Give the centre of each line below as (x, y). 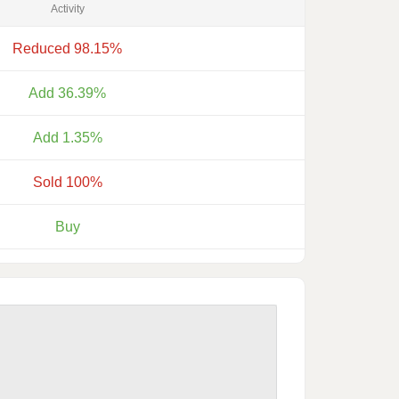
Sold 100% (67, 182)
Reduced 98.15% (67, 49)
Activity (67, 9)
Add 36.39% (67, 93)
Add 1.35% (67, 138)
